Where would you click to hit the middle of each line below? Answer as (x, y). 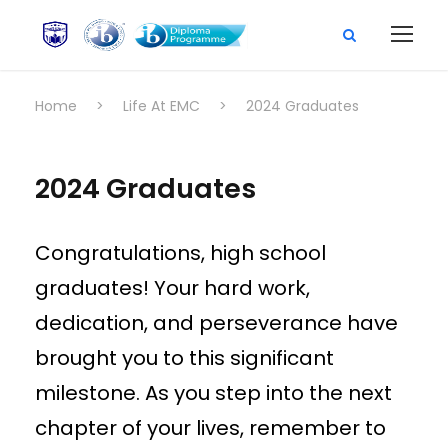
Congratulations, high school (180, 253)
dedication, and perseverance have (216, 323)
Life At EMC (161, 106)
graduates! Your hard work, (172, 288)
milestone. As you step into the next (213, 393)
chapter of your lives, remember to (210, 428)
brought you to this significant (184, 358)
